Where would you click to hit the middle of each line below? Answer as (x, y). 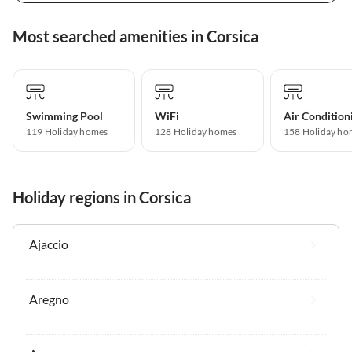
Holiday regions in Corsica (102, 197)
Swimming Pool (64, 115)
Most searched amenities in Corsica (136, 36)
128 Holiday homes (196, 131)
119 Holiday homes (67, 131)
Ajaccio (49, 244)
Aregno (49, 299)
